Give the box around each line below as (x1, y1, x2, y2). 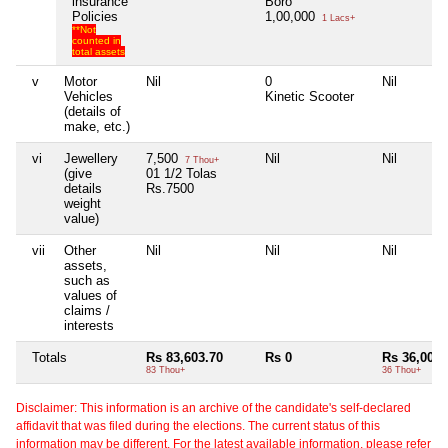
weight (64, 195, 101, 211)
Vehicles (64, 88, 113, 104)
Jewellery (64, 150, 118, 166)
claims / (64, 302, 110, 318)
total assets (72, 45, 125, 57)
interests (64, 317, 114, 333)
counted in (72, 34, 121, 46)
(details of (64, 103, 121, 119)
